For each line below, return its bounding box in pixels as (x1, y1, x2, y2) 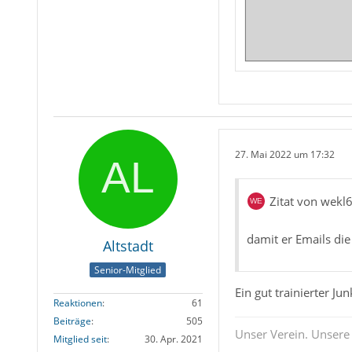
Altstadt (102, 236, 153, 256)
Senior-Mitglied (94, 262, 162, 277)
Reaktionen (53, 295, 102, 310)
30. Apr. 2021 (144, 332, 203, 346)
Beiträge (53, 313, 91, 328)
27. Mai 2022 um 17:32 (234, 147, 335, 161)
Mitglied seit (53, 332, 107, 346)
